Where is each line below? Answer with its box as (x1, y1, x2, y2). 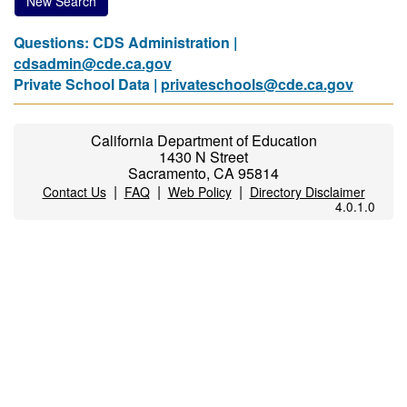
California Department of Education (90, 130, 317, 151)
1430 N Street (159, 146, 248, 167)
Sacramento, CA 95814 (128, 163, 279, 184)
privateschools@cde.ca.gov (161, 74, 353, 94)
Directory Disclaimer (249, 183, 365, 201)
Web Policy (167, 183, 232, 201)
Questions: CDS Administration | (14, 32, 237, 53)
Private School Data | (14, 74, 161, 94)
